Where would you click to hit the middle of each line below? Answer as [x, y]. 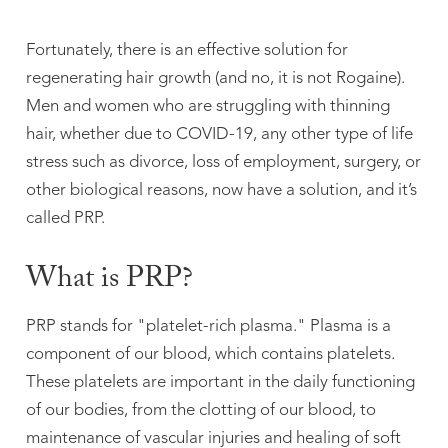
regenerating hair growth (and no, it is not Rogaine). [215, 78]
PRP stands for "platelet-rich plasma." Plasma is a [208, 327]
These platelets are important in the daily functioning [220, 383]
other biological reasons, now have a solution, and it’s [221, 190]
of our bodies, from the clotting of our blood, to [200, 411]
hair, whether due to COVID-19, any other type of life [219, 134]
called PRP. [65, 218]
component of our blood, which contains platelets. [210, 355]
